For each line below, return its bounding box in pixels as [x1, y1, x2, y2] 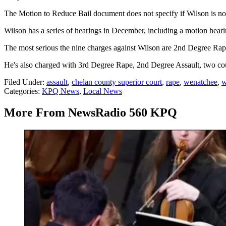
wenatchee [184, 78, 217, 87]
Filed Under [4, 78, 42, 87]
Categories [4, 87, 38, 96]
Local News [83, 87, 122, 96]
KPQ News [42, 87, 79, 96]
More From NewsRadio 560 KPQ [4, 106, 177, 120]
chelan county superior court [72, 78, 162, 87]
